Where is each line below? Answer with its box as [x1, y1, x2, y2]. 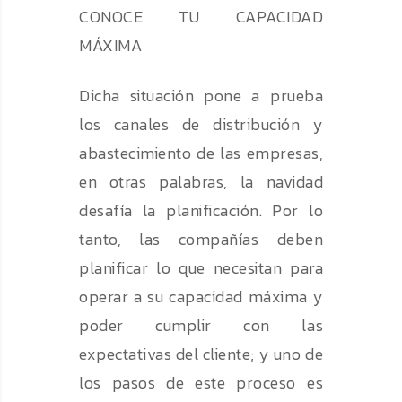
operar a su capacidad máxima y [79, 284, 323, 310]
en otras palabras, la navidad [79, 170, 323, 195]
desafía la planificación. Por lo [79, 198, 323, 223]
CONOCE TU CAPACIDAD [79, 4, 323, 30]
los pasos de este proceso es [79, 371, 323, 396]
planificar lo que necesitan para [79, 256, 323, 281]
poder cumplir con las [79, 313, 323, 338]
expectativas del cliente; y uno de [79, 342, 323, 367]
